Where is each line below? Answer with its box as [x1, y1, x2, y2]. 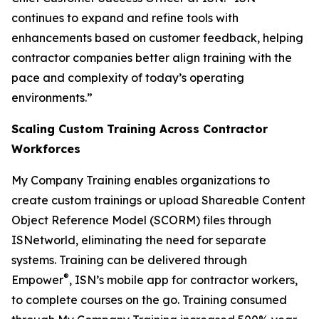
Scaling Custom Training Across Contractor [11, 122, 268, 136]
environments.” [11, 90, 93, 105]
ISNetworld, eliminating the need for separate [11, 233, 266, 247]
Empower [11, 273, 63, 287]
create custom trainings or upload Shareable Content [11, 193, 305, 207]
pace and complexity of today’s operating [11, 70, 244, 85]
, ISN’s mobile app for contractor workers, [69, 273, 298, 287]
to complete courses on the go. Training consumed [11, 293, 287, 307]
